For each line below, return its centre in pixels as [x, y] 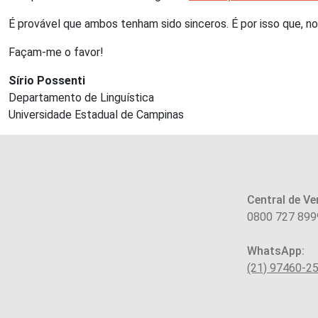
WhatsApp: [276, 251]
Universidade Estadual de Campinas [96, 115]
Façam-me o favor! [56, 52]
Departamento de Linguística [81, 98]
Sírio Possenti [47, 81]
